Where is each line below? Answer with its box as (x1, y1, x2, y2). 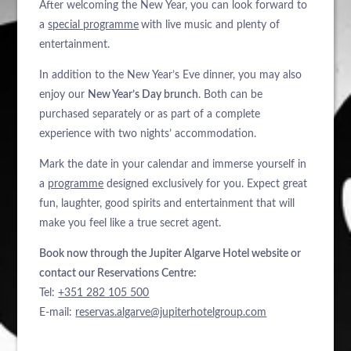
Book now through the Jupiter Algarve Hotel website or (39, 248, 302, 260)
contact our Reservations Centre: (39, 268, 197, 280)
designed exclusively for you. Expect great (103, 179, 308, 190)
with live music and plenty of (141, 20, 280, 31)
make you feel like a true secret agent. (39, 218, 222, 230)
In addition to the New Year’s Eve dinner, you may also (39, 70, 302, 81)
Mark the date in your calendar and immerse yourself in (39, 159, 307, 171)
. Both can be (198, 89, 263, 101)
